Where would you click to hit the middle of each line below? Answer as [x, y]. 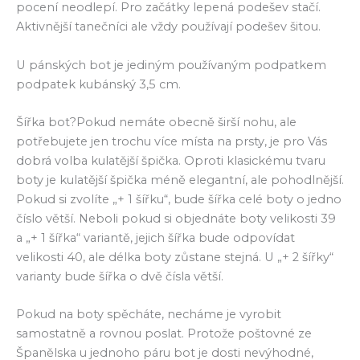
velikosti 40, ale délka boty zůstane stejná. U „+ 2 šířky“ [175, 257]
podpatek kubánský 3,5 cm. [98, 84]
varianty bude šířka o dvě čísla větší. [120, 276]
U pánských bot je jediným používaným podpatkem [171, 65]
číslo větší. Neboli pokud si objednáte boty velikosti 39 [176, 218]
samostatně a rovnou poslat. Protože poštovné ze [164, 334]
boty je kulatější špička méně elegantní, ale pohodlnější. [180, 180]
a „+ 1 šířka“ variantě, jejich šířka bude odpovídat [155, 237]
